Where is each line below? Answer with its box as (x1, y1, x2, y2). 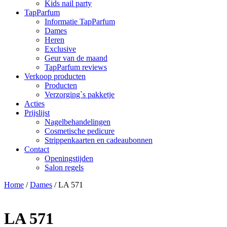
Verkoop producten (24, 72, 86, 81)
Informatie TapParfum (45, 17, 115, 26)
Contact (24, 145, 49, 154)
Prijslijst (24, 108, 50, 117)
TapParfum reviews (45, 63, 107, 71)
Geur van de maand (45, 54, 107, 62)
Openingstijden (45, 154, 93, 163)
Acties (24, 99, 45, 108)
